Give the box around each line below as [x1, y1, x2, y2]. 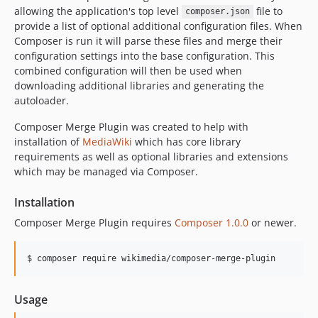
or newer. [248, 215, 297, 229]
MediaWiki [82, 134, 132, 148]
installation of [14, 134, 82, 148]
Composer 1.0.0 [175, 215, 248, 229]
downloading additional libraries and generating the [14, 78, 264, 92]
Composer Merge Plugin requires [14, 215, 175, 229]
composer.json [185, 6, 250, 17]
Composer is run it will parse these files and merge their [14, 33, 283, 48]
